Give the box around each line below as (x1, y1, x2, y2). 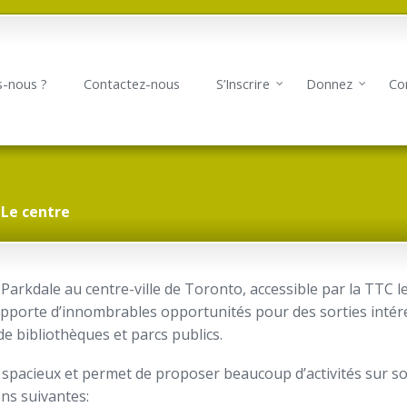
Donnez (306, 75, 352, 93)
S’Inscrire (216, 75, 270, 93)
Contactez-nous (84, 75, 180, 93)
